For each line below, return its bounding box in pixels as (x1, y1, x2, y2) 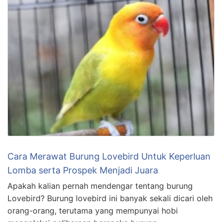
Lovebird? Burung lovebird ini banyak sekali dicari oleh (7, 193, 213, 203)
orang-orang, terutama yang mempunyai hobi (7, 205, 178, 216)
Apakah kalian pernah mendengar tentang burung (7, 180, 193, 191)
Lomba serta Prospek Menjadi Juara (7, 165, 158, 175)
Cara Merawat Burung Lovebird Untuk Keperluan (7, 151, 211, 162)
